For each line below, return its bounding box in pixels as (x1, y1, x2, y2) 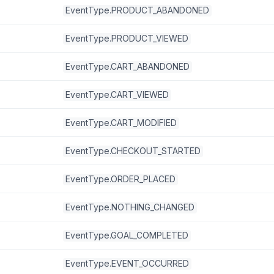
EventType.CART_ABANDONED (65, 61, 190, 72)
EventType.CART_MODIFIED (65, 117, 177, 128)
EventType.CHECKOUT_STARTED (65, 146, 201, 156)
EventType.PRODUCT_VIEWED (65, 33, 188, 43)
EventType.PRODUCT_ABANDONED (65, 5, 209, 15)
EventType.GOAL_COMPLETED (65, 230, 188, 240)
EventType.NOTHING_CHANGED (65, 202, 194, 212)
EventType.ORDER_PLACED (65, 174, 176, 184)
